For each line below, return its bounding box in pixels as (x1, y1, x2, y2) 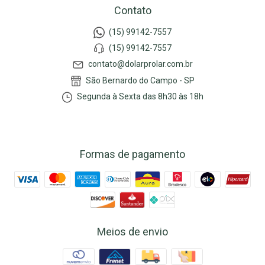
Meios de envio (97, 225, 168, 238)
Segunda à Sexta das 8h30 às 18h (75, 92, 204, 102)
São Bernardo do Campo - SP (84, 75, 195, 85)
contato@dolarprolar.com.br (88, 59, 193, 69)
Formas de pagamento (80, 147, 185, 160)
